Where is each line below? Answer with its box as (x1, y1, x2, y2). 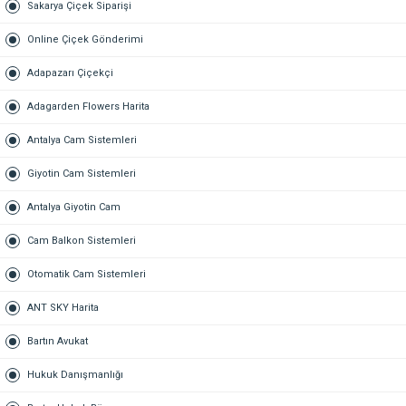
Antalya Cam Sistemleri (27, 134, 137, 146)
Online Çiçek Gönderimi (27, 34, 143, 45)
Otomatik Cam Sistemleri (27, 268, 146, 280)
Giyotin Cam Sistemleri (27, 168, 136, 179)
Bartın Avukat (27, 335, 88, 347)
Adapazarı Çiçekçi (27, 67, 113, 79)
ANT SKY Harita (27, 302, 99, 314)
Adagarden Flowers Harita (27, 101, 150, 112)
